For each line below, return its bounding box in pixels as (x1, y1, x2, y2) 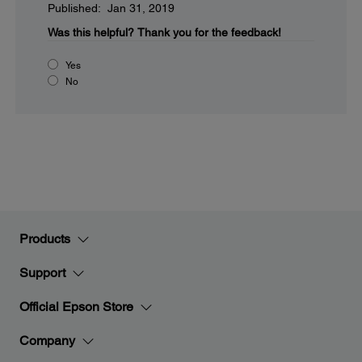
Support (19, 265, 65, 280)
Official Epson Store (19, 299, 133, 314)
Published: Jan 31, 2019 (48, 2, 175, 15)
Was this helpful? (48, 26, 134, 39)
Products (19, 231, 70, 246)
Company (19, 333, 75, 348)
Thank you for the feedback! (137, 26, 281, 39)
